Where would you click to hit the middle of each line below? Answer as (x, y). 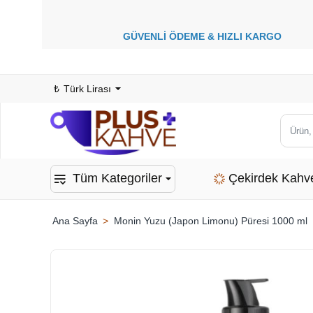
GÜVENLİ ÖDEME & (170, 36)
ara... (291, 195)
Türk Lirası (87, 88)
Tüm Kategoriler (117, 178)
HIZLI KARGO (252, 36)
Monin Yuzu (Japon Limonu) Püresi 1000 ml (211, 221)
